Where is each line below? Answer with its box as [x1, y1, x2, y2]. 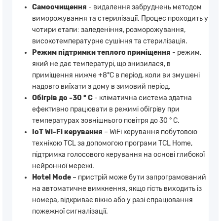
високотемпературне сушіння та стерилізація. [32, 37, 187, 45]
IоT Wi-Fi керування [32, 127, 103, 136]
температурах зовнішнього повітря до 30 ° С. [32, 116, 180, 125]
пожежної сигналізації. [32, 207, 108, 216]
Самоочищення [32, 2, 87, 11]
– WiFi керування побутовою [103, 127, 197, 136]
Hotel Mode [32, 173, 71, 182]
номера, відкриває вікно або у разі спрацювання [32, 195, 193, 204]
